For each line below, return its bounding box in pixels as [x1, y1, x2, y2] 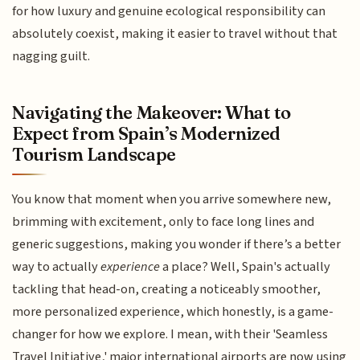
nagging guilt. [12, 47, 91, 67]
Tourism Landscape [12, 142, 176, 166]
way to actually [12, 256, 101, 276]
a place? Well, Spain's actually [160, 256, 331, 276]
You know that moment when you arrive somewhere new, [12, 189, 332, 209]
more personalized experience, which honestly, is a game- [12, 301, 334, 321]
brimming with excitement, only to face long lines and [12, 211, 315, 231]
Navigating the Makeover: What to [12, 100, 292, 124]
